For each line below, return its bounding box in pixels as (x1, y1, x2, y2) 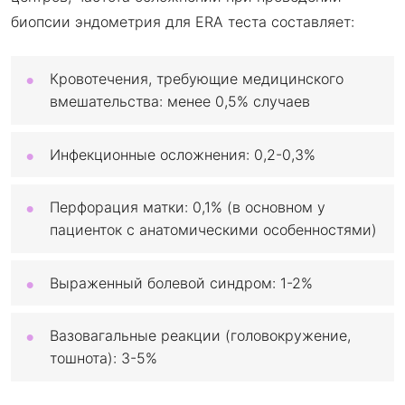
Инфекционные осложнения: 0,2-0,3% (50, 145, 316, 164)
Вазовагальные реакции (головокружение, (50, 326, 351, 345)
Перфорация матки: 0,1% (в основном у (50, 197, 325, 216)
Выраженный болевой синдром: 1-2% (50, 273, 313, 292)
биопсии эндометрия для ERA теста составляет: (11, 12, 354, 31)
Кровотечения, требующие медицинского (50, 69, 344, 88)
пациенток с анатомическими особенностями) (50, 220, 377, 239)
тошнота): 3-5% (50, 349, 157, 368)
